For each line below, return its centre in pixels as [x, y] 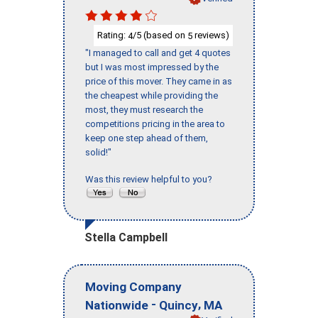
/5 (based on [160, 35]
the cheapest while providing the [152, 96]
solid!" [98, 153]
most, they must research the [144, 110]
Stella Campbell [126, 238]
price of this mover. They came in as [159, 82]
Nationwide [117, 305]
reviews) [211, 35]
